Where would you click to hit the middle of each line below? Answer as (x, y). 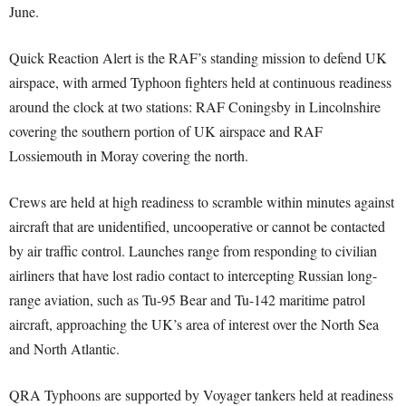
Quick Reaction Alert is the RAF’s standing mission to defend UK (198, 58)
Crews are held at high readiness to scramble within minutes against (202, 202)
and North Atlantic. (64, 349)
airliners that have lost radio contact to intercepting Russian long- (193, 275)
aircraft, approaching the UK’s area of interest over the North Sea (194, 324)
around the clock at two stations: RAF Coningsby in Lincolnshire (195, 107)
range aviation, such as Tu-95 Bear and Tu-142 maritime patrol (187, 300)
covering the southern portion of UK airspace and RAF (166, 131)
